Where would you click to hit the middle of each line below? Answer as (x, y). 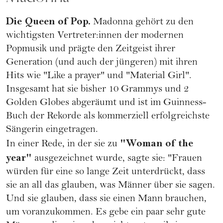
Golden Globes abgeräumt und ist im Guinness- (106, 104)
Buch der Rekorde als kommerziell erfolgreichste (108, 117)
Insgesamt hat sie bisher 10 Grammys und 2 (97, 90)
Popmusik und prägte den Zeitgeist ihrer (91, 50)
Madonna (113, 23)
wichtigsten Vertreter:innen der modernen (95, 36)
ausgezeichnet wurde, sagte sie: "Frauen (117, 159)
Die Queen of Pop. (48, 22)
